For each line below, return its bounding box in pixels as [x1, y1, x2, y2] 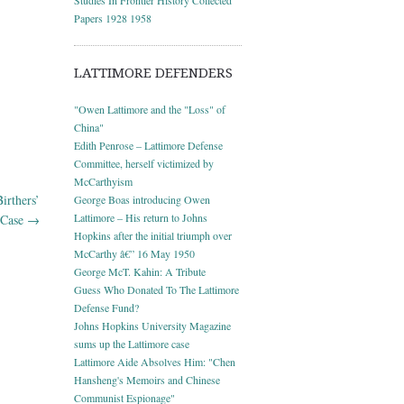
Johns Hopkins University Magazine [74, 317, 231, 333]
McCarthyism [74, 173, 133, 188]
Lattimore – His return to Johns [74, 209, 207, 225]
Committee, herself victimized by [74, 155, 214, 170]
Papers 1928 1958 [74, 10, 151, 25]
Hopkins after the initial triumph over [74, 227, 232, 243]
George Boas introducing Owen [74, 191, 210, 207]
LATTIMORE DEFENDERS [74, 64, 233, 81]
